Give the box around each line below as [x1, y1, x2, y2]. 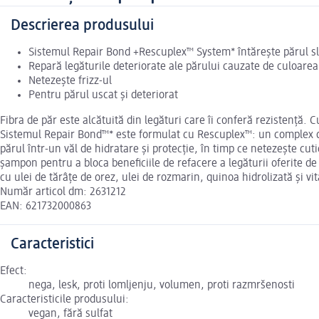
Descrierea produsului [11, 18, 154, 34]
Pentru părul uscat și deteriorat [28, 90, 178, 102]
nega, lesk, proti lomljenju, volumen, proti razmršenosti [28, 280, 295, 292]
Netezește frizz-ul [28, 75, 112, 88]
